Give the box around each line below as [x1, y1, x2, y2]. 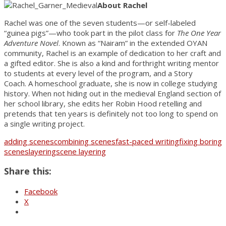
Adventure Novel [4, 37, 59, 48]
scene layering [56, 146, 106, 156]
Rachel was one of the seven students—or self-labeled [4, 17, 196, 28]
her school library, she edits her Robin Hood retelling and [4, 98, 202, 108]
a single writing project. [4, 118, 85, 129]
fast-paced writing [116, 136, 179, 146]
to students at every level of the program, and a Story [4, 68, 193, 78]
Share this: [4, 165, 51, 178]
